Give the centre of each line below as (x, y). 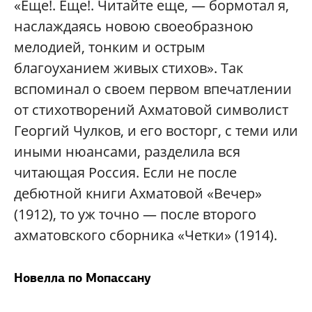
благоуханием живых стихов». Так (128, 68)
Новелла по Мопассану (83, 278)
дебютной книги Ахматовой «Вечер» (138, 194)
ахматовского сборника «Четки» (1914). (146, 235)
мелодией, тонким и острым (110, 47)
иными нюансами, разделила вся (127, 152)
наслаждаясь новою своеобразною (134, 26)
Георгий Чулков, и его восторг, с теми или (156, 131)
